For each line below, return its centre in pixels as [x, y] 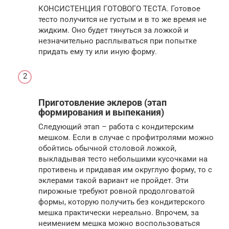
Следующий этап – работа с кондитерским [116, 127]
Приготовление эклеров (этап [102, 103]
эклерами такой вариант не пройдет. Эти [113, 181]
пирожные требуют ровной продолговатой [117, 191]
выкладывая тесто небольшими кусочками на [123, 159]
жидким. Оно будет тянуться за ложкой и [113, 30]
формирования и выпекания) [101, 112]
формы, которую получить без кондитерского [122, 202]
